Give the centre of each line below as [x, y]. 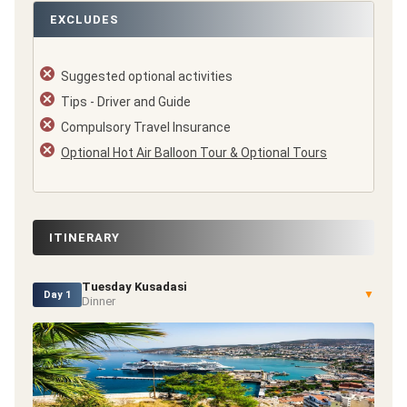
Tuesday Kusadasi [134, 287]
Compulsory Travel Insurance [146, 128]
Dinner [99, 302]
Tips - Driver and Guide [126, 102]
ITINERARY [84, 238]
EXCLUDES [84, 20]
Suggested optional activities [147, 77]
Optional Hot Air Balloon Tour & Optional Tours [194, 153]
